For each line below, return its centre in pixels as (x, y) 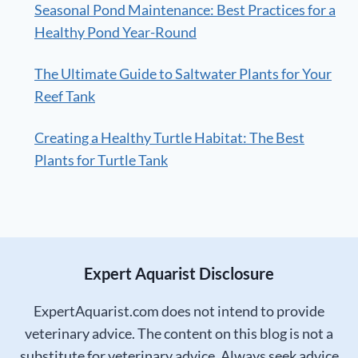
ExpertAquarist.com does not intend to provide (179, 311)
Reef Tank (65, 96)
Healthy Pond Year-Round (115, 32)
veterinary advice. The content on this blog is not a (179, 334)
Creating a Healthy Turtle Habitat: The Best (169, 138)
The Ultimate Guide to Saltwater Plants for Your (183, 74)
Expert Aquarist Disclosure (179, 274)
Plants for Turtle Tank (101, 160)
